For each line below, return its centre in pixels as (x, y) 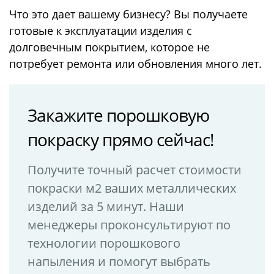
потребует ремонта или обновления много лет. (135, 64)
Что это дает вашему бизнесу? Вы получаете (128, 14)
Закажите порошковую (118, 115)
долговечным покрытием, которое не (109, 47)
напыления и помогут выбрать (119, 261)
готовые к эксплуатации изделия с (101, 31)
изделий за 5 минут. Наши (106, 206)
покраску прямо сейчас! (120, 139)
